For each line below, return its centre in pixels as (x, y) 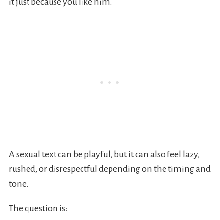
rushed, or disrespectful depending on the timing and (110, 169)
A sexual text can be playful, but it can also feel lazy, (104, 154)
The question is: (38, 208)
